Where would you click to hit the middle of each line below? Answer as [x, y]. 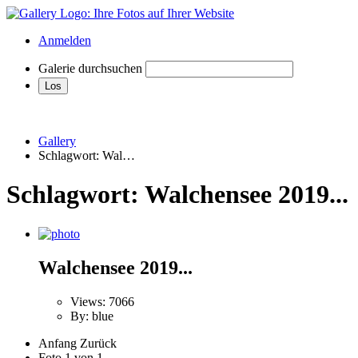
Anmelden [65, 40]
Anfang [58, 343]
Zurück [98, 343]
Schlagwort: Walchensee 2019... [177, 195]
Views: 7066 [102, 301]
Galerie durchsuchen [90, 68]
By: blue [92, 316]
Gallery [57, 141]
